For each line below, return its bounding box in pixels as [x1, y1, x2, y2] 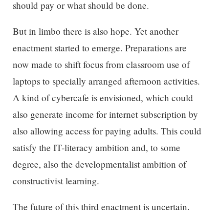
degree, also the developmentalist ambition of [12, 157, 186, 170]
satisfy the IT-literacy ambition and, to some [12, 141, 180, 153]
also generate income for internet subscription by [12, 108, 198, 120]
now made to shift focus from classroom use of [12, 58, 190, 70]
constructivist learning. [12, 174, 99, 187]
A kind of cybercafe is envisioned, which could [12, 91, 193, 104]
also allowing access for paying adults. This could [12, 124, 201, 137]
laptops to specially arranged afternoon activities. [12, 74, 200, 87]
